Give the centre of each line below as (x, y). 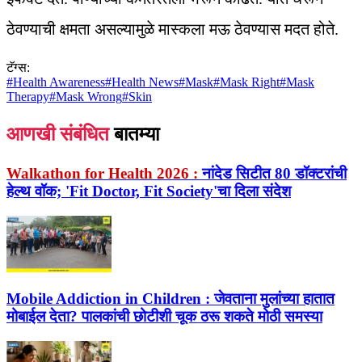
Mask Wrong (89, 97)
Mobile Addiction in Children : (108, 299)
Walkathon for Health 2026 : (102, 174)
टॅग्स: (18, 68)
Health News (145, 82)
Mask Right (250, 82)
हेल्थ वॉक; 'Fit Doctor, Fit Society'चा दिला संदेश (149, 192)
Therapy (28, 97)
